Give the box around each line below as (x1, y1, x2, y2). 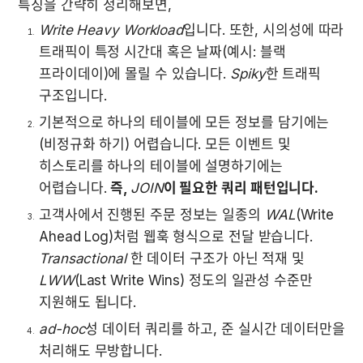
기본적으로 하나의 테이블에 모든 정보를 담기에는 (39, 113, 330, 130)
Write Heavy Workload (39, 21, 183, 38)
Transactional (39, 250, 126, 267)
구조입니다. (39, 87, 107, 104)
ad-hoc (39, 320, 86, 337)
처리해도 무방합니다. (39, 342, 162, 359)
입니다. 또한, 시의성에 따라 (183, 21, 344, 38)
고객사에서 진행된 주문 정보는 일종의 (39, 206, 265, 223)
